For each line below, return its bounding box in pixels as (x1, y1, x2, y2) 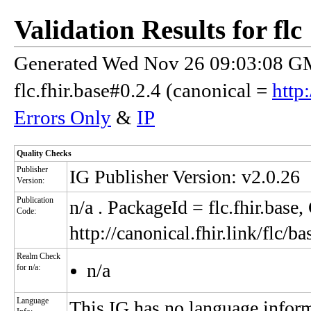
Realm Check (17, 251, 60, 261)
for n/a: (17, 262, 40, 272)
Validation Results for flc (14, 15, 302, 44)
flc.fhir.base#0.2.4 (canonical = (14, 79, 272, 101)
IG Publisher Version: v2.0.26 (69, 166, 300, 187)
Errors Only (14, 106, 111, 128)
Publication (17, 195, 53, 205)
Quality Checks (17, 149, 72, 158)
